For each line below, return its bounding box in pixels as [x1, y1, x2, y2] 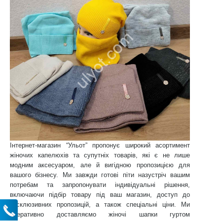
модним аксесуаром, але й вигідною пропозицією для [10, 161, 190, 169]
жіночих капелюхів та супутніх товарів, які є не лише [10, 151, 190, 159]
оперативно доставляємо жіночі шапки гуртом [10, 211, 190, 218]
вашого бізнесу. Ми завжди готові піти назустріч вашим [10, 171, 190, 179]
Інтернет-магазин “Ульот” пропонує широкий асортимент [10, 142, 190, 149]
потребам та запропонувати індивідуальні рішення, [10, 181, 190, 188]
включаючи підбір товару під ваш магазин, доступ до [10, 191, 190, 198]
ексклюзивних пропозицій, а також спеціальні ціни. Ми [10, 201, 190, 208]
